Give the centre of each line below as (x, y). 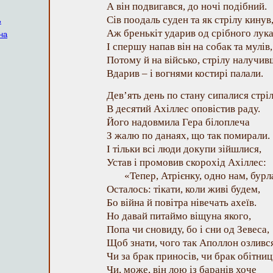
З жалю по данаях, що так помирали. (188, 136)
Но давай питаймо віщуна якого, (179, 216)
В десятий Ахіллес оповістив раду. (183, 109)
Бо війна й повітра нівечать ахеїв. (182, 203)
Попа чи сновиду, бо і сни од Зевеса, (188, 229)
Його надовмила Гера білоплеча (178, 122)
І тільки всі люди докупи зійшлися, (184, 149)
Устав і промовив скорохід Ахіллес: (186, 162)
